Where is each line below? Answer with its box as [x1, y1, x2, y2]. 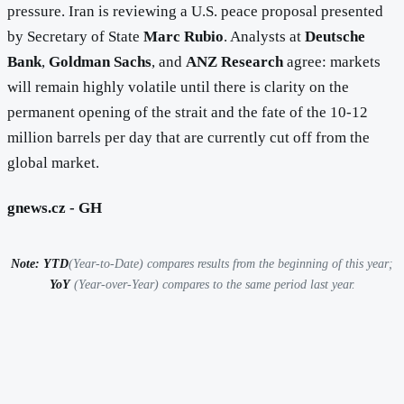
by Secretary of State [7, 28, 143, 46]
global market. [7, 154, 99, 172]
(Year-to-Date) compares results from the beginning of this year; [69, 257, 393, 271]
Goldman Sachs [49, 53, 151, 71]
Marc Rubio [143, 28, 224, 46]
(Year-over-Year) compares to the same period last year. [69, 278, 355, 292]
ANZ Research [186, 53, 283, 71]
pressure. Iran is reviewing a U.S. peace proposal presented [7, 3, 383, 21]
